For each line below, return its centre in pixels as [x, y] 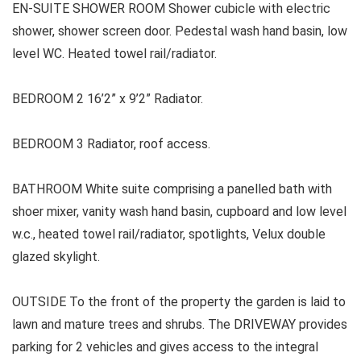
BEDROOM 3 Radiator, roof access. [111, 144]
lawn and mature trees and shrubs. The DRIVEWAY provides [180, 325]
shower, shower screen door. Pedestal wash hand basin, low [180, 31]
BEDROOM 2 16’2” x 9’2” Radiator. [108, 99]
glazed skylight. [56, 257]
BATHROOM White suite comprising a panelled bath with [172, 189]
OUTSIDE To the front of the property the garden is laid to [179, 302]
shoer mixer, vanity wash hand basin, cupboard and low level [179, 212]
